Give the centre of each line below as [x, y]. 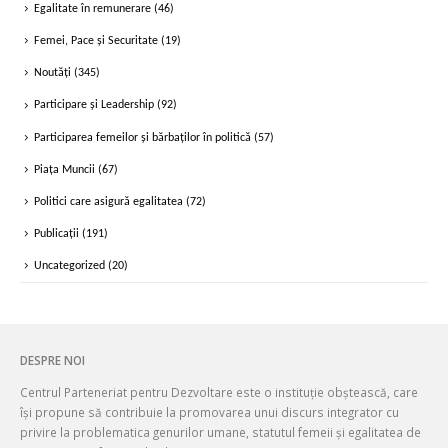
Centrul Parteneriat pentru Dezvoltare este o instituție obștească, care [219, 391]
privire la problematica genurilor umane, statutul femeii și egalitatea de [220, 431]
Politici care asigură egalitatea [108, 201]
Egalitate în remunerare [92, 9]
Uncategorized [69, 266]
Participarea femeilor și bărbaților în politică [142, 137]
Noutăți [52, 73]
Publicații [56, 233]
